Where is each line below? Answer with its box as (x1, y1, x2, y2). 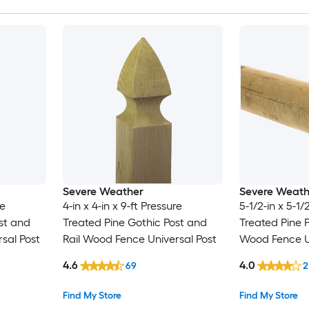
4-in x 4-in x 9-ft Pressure (62, 199, 182, 213)
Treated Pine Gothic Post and (62, 216, 207, 230)
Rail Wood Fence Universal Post (62, 232, 217, 246)
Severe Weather (62, 185, 143, 199)
